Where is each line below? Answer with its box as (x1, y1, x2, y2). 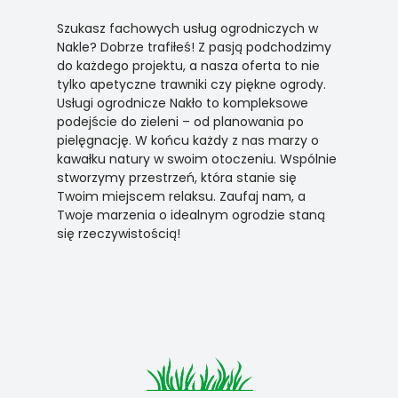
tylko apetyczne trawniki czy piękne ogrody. (57, 76, 326, 94)
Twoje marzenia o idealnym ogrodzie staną (57, 206, 325, 225)
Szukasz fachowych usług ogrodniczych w (57, 20, 318, 38)
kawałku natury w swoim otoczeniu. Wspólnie (57, 150, 337, 169)
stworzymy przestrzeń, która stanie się (57, 169, 297, 187)
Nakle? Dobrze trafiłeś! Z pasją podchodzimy (57, 38, 331, 57)
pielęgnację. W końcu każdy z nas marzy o (57, 131, 319, 150)
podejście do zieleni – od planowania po (57, 113, 304, 131)
